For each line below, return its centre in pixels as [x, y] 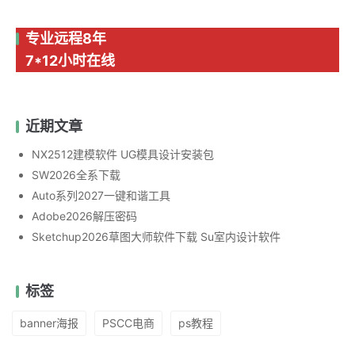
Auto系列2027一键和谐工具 [101, 195]
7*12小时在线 [70, 60]
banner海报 [49, 323]
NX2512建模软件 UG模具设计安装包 [123, 154]
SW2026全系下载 [76, 174]
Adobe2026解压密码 [84, 216]
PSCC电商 [128, 323]
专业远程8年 [66, 38]
